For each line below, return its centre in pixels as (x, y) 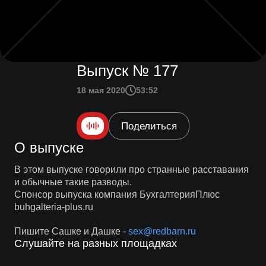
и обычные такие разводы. (73, 182)
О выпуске (49, 148)
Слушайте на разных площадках (95, 243)
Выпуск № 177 (127, 71)
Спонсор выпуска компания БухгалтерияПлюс (117, 194)
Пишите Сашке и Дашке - (71, 231)
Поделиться (149, 126)
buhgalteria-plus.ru (53, 207)
